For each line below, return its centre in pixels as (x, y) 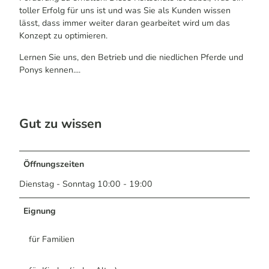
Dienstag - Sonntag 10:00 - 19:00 (86, 184)
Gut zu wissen (60, 123)
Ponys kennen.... (50, 70)
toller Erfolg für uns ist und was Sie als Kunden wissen (125, 11)
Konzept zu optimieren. (63, 36)
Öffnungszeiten (54, 165)
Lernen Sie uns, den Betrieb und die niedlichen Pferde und (131, 57)
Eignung (40, 211)
